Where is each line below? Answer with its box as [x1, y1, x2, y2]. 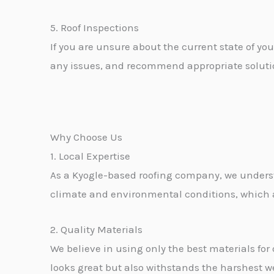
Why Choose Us [50, 130, 122, 143]
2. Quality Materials [50, 223, 143, 235]
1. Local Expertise [50, 149, 130, 162]
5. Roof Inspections [50, 21, 139, 34]
